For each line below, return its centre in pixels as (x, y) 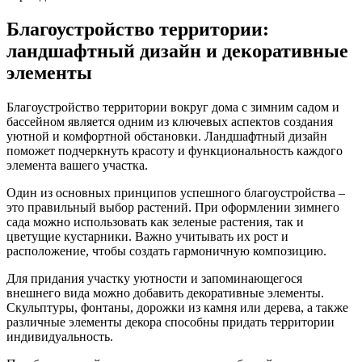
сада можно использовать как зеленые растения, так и (155, 221)
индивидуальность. (60, 336)
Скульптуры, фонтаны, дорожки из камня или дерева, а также (177, 307)
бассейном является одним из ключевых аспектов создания (170, 121)
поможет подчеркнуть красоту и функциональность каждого (175, 150)
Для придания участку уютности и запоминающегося (154, 278)
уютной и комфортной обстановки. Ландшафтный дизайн (167, 136)
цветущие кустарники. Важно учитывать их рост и (147, 236)
